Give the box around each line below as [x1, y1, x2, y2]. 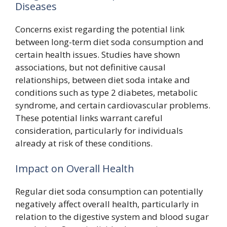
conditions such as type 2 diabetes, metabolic [15, 87, 198, 98]
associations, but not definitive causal [15, 61, 166, 73]
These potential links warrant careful [15, 112, 163, 124]
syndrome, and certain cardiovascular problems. [15, 99, 210, 111]
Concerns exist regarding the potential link [15, 23, 184, 35]
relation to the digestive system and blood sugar [15, 210, 209, 222]
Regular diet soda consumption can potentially [15, 185, 203, 197]
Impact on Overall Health [15, 161, 134, 175]
